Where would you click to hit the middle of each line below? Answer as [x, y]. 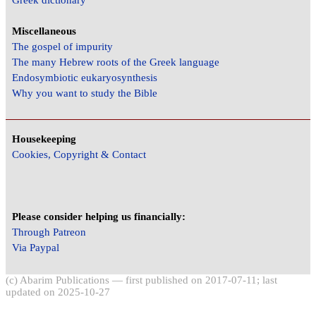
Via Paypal [36, 248]
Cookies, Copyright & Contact [79, 155]
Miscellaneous [44, 31]
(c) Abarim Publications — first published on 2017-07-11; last [141, 280]
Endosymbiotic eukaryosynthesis [85, 77]
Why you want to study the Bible [85, 93]
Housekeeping [44, 139]
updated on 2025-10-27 [58, 292]
